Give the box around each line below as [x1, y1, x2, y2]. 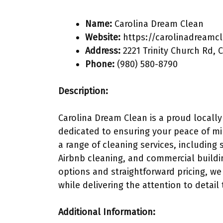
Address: [85, 45, 120, 56]
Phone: [85, 59, 114, 70]
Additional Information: [58, 207, 155, 218]
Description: [58, 86, 108, 97]
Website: [85, 32, 120, 43]
